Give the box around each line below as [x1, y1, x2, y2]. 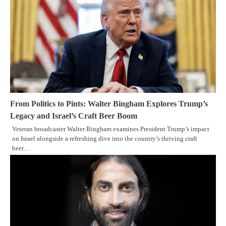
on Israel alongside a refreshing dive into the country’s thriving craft [12, 134, 197, 142]
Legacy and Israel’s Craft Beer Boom [10, 111, 137, 120]
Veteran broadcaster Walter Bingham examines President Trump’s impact [12, 125, 209, 133]
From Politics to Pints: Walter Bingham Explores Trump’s [10, 99, 208, 108]
